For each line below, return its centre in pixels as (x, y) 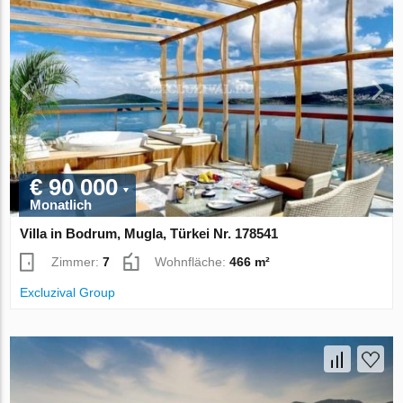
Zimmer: (77, 262)
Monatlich (61, 205)
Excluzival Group (68, 293)
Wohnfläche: (193, 262)
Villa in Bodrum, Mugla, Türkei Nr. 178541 (149, 234)
